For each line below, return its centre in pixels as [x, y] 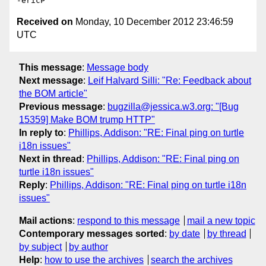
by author [88, 246]
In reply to [41, 132]
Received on [45, 22]
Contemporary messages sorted [92, 233]
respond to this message [129, 220]
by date [185, 233]
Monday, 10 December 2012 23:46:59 [153, 22]
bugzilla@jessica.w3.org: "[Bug [173, 106]
